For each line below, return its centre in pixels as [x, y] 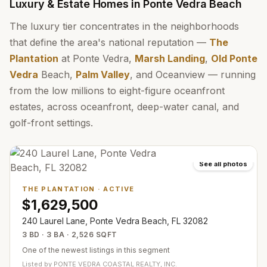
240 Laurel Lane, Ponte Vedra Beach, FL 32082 [115, 221]
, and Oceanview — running [193, 74]
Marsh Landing [170, 58]
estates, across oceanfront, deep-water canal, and [124, 107]
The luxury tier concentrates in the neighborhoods [124, 26]
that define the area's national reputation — [109, 42]
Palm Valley [103, 74]
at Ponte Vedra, [97, 58]
